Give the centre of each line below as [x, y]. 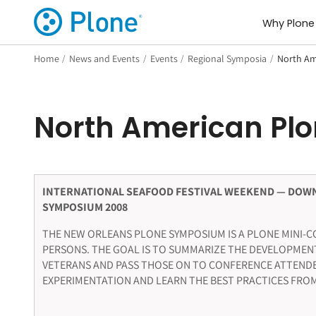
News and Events [105, 58]
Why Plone [288, 24]
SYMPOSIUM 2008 [85, 207]
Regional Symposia [227, 58]
